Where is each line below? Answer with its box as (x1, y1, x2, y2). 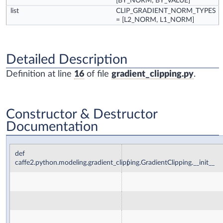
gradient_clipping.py (111, 69, 194, 79)
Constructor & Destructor (6, 107, 158, 121)
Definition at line (6, 69, 74, 79)
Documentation (6, 119, 98, 133)
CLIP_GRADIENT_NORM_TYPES (116, 7, 216, 15)
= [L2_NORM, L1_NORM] (116, 16, 194, 24)
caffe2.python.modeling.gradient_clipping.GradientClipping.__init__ (15, 159, 215, 166)
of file (84, 69, 111, 79)
